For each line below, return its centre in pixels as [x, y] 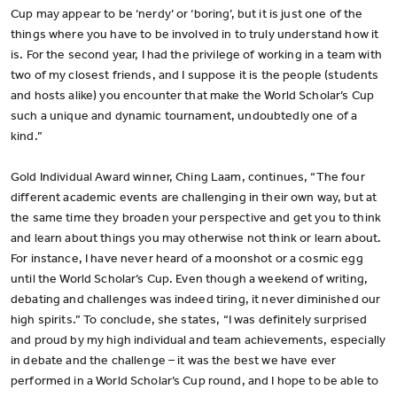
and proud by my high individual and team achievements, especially [198, 340]
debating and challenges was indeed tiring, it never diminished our [196, 299]
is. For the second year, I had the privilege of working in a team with [196, 54]
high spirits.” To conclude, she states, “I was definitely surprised [189, 319]
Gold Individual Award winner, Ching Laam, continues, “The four [188, 177]
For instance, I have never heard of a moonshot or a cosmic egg [187, 258]
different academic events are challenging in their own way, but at [194, 197]
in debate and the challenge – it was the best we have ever [174, 360]
